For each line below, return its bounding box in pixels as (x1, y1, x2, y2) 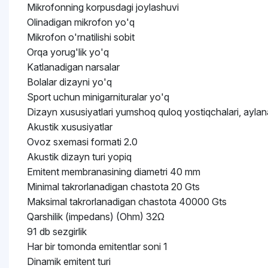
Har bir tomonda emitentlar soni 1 (27, 240, 167, 252)
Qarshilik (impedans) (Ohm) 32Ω (27, 211, 165, 223)
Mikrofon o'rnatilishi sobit (27, 31, 135, 43)
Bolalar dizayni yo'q (27, 76, 112, 88)
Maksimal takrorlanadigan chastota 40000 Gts (27, 196, 227, 208)
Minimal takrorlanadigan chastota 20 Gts (27, 181, 200, 193)
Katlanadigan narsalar (27, 61, 120, 73)
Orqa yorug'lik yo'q (27, 46, 109, 58)
